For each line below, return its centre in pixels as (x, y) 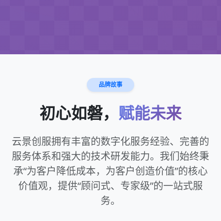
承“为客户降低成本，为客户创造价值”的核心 (110, 171)
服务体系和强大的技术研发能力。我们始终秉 (110, 156)
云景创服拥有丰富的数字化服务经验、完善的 (110, 141)
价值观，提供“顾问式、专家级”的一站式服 (110, 186)
